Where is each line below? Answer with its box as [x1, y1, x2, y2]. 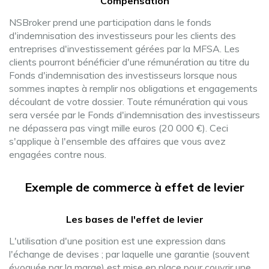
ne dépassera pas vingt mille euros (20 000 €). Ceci [9, 122, 228, 134]
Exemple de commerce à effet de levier [25, 180, 244, 195]
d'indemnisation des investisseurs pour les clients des [9, 29, 236, 41]
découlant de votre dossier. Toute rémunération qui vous [9, 95, 248, 107]
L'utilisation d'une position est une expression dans [9, 235, 226, 247]
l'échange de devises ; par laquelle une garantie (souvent [9, 248, 250, 260]
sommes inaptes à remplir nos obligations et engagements [9, 82, 258, 94]
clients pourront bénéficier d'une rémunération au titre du [9, 56, 249, 68]
